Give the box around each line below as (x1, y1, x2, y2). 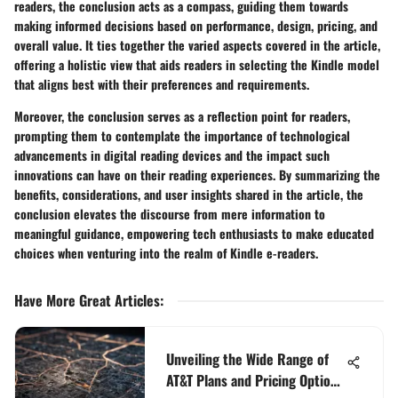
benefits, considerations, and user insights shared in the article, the (14, 184, 363, 203)
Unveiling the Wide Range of (166, 347, 329, 370)
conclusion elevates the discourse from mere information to (14, 203, 325, 223)
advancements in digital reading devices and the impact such (14, 145, 330, 164)
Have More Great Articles (14, 289, 160, 311)
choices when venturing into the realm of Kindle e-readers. (14, 243, 318, 262)
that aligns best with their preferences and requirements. (14, 74, 309, 93)
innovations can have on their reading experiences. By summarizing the (14, 164, 380, 184)
